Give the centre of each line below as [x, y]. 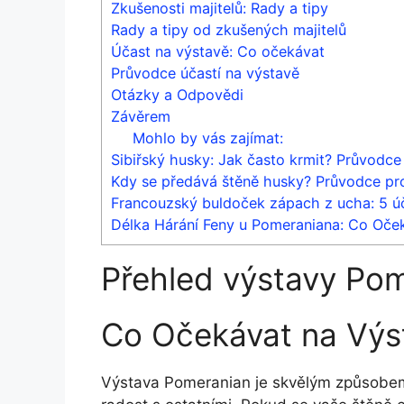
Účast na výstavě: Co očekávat [218, 51]
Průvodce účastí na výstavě [205, 73]
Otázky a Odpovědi [177, 94]
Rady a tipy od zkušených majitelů [229, 29]
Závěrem [141, 116]
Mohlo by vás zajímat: [208, 138]
